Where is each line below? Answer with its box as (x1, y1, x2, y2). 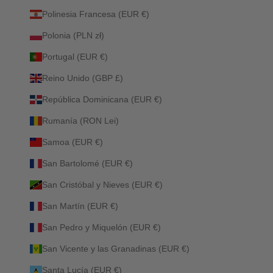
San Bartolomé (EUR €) (42, 158, 133, 168)
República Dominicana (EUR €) (42, 94, 162, 104)
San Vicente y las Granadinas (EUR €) (42, 243, 190, 253)
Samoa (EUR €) (42, 136, 103, 147)
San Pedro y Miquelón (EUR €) (42, 222, 161, 232)
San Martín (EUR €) (42, 200, 118, 211)
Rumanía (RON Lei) (42, 115, 119, 126)
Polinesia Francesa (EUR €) (42, 9, 149, 19)
